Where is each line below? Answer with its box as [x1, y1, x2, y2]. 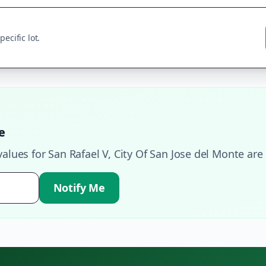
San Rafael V [48, 147, 109, 161]
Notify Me [53, 180, 105, 195]
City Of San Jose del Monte [113, 147, 245, 161]
